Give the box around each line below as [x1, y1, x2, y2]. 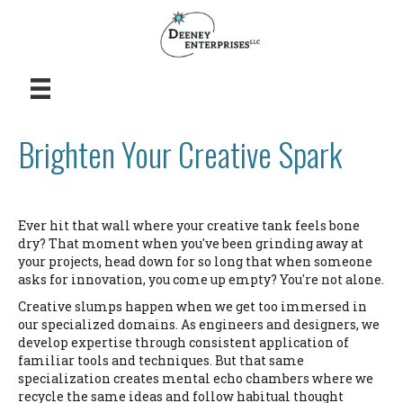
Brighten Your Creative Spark [18, 129, 342, 177]
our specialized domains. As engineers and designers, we [18, 315, 380, 333]
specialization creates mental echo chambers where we [18, 369, 373, 387]
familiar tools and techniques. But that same [18, 351, 304, 369]
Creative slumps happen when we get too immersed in [18, 297, 367, 315]
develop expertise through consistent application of [18, 333, 349, 351]
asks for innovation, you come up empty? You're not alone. [18, 270, 384, 288]
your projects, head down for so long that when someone [18, 252, 372, 270]
